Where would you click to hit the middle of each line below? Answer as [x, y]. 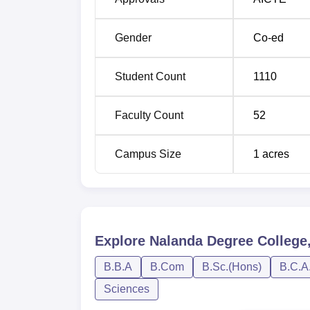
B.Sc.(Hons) [232, 266]
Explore [122, 240]
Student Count [150, 76]
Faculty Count [149, 115]
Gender [133, 37]
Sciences [127, 289]
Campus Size [148, 154]
